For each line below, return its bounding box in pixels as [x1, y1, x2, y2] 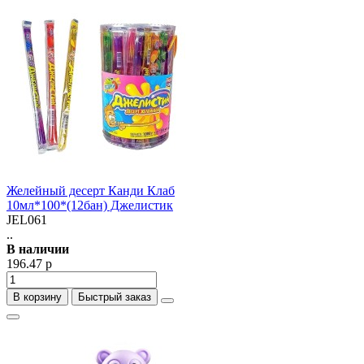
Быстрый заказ [78, 291, 151, 303]
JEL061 [6, 213, 47, 227]
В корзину [13, 291, 62, 303]
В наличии [6, 242, 69, 256]
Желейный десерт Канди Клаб [6, 184, 175, 197]
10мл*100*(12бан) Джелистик [6, 198, 173, 212]
